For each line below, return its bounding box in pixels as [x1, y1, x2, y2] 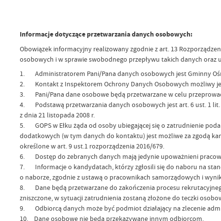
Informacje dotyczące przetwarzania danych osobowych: [19, 30, 192, 39]
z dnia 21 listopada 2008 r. [19, 110, 95, 120]
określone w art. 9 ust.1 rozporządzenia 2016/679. [19, 142, 164, 151]
